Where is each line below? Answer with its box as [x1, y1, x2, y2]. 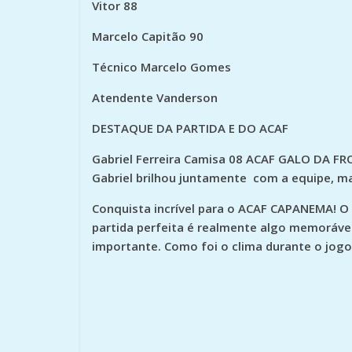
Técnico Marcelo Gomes [92, 59, 231, 75]
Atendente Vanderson [92, 90, 218, 106]
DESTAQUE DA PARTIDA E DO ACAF [92, 120, 288, 137]
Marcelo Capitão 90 [92, 28, 203, 45]
